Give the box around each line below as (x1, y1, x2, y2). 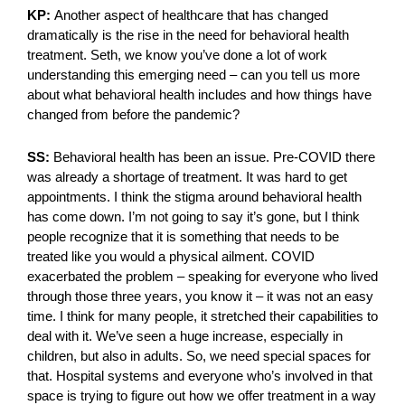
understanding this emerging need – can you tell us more (27, 67, 360, 83)
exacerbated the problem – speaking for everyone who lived (27, 268, 378, 285)
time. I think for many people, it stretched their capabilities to (27, 308, 378, 325)
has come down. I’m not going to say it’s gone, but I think (27, 209, 360, 225)
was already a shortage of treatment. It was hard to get (27, 169, 347, 185)
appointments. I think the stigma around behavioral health (27, 189, 362, 205)
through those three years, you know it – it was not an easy (27, 288, 373, 305)
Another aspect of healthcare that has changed (51, 7, 328, 24)
